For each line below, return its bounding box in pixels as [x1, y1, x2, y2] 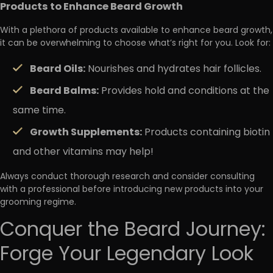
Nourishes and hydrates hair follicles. [85, 61, 261, 77]
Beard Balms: [30, 82, 99, 100]
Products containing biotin [142, 124, 270, 141]
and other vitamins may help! [13, 144, 154, 160]
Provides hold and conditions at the [99, 83, 269, 99]
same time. [13, 102, 66, 119]
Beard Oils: [30, 60, 85, 78]
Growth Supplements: [30, 124, 142, 141]
